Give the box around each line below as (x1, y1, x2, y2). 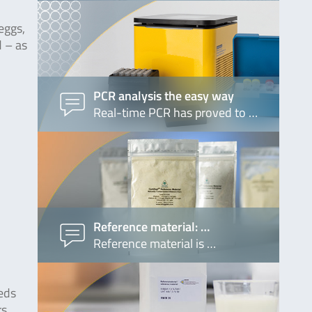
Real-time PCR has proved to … (93, 102, 258, 122)
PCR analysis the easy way (93, 86, 234, 105)
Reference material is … (93, 233, 216, 253)
